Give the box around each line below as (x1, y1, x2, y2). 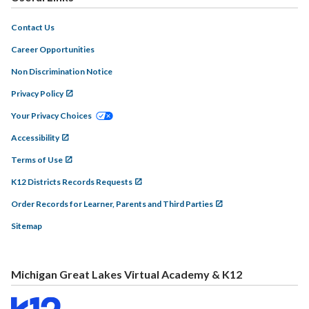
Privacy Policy (11, 88, 63, 99)
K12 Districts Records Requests (11, 177, 132, 187)
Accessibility (11, 132, 59, 143)
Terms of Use (11, 154, 63, 165)
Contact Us (11, 22, 54, 32)
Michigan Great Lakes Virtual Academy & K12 (11, 268, 242, 281)
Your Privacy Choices (11, 110, 92, 121)
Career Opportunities (11, 44, 94, 54)
